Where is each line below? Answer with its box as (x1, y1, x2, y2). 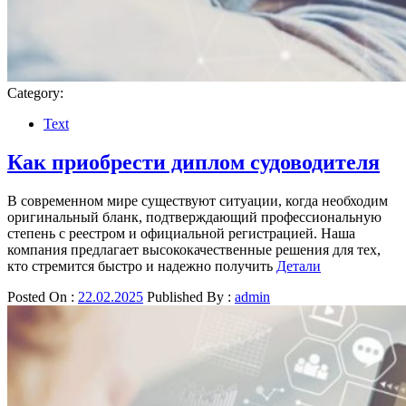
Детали (276, 258, 321, 275)
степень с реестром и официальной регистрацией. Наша (7, 226, 355, 242)
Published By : (143, 289, 235, 305)
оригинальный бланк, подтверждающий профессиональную (7, 209, 382, 226)
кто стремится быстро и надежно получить (7, 258, 276, 275)
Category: (7, 85, 63, 101)
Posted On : (7, 289, 78, 305)
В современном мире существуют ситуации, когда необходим (7, 193, 388, 209)
